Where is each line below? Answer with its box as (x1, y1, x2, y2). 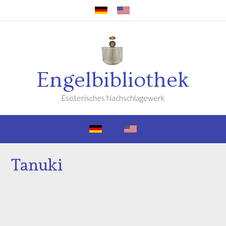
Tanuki (11, 155, 63, 175)
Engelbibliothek (37, 68, 189, 92)
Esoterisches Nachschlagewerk (62, 93, 164, 102)
